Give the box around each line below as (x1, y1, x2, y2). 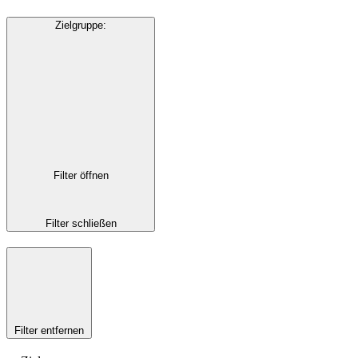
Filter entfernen (14, 324, 84, 336)
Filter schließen (45, 217, 117, 230)
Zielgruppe (55, 18, 103, 31)
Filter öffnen (53, 169, 109, 181)
